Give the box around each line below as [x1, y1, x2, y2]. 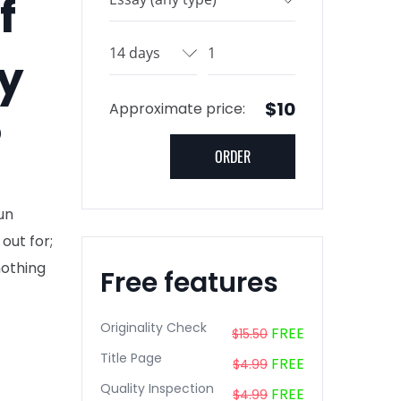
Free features [100, 264, 278, 302]
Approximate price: [109, 98, 245, 119]
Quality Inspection [100, 380, 214, 397]
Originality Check [100, 319, 207, 337]
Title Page [100, 349, 162, 367]
